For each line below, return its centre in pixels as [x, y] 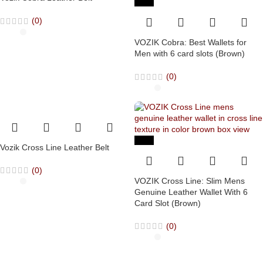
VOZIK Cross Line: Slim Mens [190, 181]
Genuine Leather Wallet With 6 [191, 192]
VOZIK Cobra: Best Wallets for [190, 43]
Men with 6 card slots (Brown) [190, 54]
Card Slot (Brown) [168, 203]
